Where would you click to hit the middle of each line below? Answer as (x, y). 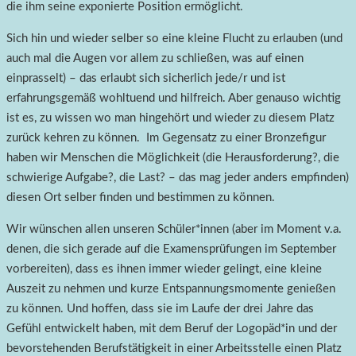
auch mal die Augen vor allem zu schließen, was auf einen (155, 59)
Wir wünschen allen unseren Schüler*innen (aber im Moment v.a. (174, 230)
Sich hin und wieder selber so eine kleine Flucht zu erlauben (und (174, 39)
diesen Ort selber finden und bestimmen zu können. (141, 198)
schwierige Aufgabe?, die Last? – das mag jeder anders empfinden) (178, 178)
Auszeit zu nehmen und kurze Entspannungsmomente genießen (171, 289)
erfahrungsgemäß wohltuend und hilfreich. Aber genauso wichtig (174, 99)
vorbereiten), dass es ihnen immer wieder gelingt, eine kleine (164, 269)
